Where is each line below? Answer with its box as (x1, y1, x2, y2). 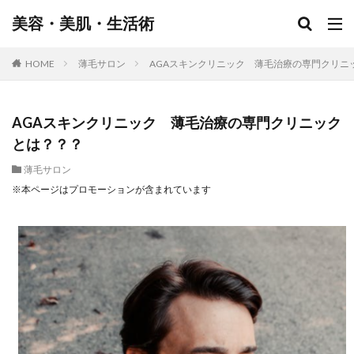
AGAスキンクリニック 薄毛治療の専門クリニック (12, 114, 341, 131)
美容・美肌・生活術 (12, 13, 154, 33)
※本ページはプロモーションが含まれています (12, 183, 211, 195)
